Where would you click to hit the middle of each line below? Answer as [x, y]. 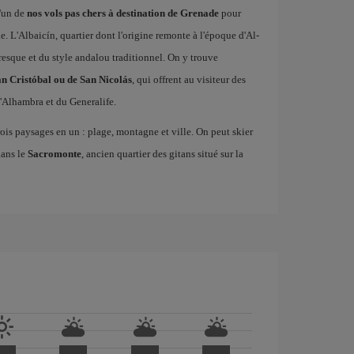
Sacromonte [54, 154]
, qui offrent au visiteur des [188, 79]
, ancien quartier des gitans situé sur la [162, 154]
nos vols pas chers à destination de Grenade [122, 13]
